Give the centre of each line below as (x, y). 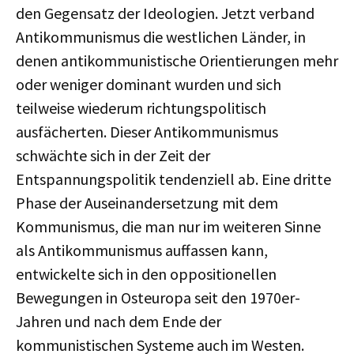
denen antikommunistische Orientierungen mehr (177, 60)
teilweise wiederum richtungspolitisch (141, 108)
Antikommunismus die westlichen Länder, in (161, 37)
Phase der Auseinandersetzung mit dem (147, 203)
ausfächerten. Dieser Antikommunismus (147, 132)
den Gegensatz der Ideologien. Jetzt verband (165, 13)
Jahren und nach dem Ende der (119, 321)
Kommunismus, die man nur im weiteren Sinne (168, 226)
